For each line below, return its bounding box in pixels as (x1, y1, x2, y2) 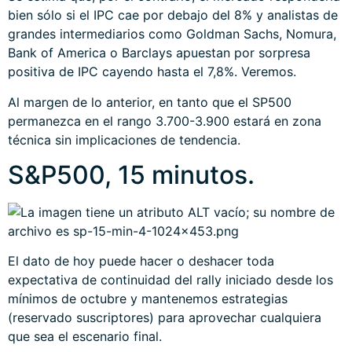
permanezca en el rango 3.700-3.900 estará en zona (8, 112, 321, 129)
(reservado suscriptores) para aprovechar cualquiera (8, 310, 321, 326)
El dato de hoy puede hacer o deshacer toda (8, 253, 274, 269)
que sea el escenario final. (8, 328, 162, 345)
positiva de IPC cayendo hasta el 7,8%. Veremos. (8, 64, 296, 80)
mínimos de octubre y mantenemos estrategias (8, 291, 288, 307)
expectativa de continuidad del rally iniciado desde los (8, 272, 333, 288)
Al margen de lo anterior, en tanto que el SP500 (8, 93, 291, 110)
